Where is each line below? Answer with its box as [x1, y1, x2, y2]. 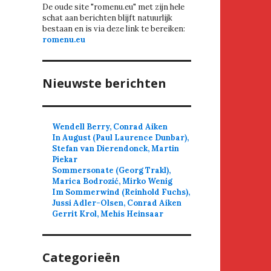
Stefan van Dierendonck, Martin [52, 143, 180, 154]
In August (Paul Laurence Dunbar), [52, 132, 189, 143]
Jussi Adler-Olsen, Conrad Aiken [52, 198, 182, 209]
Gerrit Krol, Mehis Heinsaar [52, 209, 164, 220]
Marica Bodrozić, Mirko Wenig [52, 176, 173, 187]
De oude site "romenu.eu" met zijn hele [42, 2, 184, 13]
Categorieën [42, 249, 120, 266]
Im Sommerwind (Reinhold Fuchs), [52, 187, 191, 198]
